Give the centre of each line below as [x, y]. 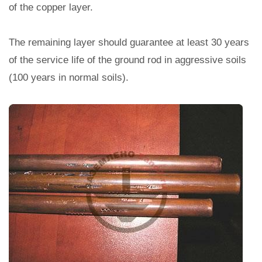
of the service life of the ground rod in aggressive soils [127, 60]
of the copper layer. [51, 8]
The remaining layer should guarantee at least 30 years [129, 43]
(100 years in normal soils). [69, 78]
